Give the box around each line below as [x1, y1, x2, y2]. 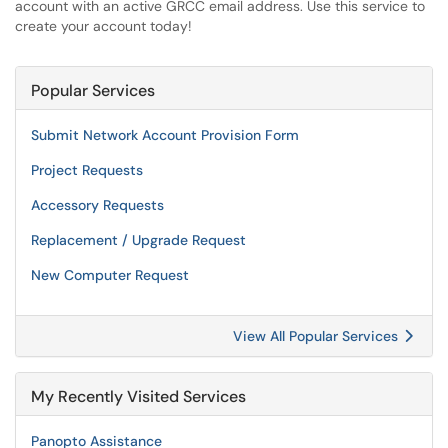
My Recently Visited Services [31, 386, 246, 407]
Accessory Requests [31, 196, 164, 214]
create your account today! [15, 17, 192, 35]
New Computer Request [31, 266, 189, 284]
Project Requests [31, 161, 143, 179]
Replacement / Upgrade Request [31, 231, 246, 249]
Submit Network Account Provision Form [31, 126, 299, 144]
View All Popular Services [233, 327, 402, 345]
